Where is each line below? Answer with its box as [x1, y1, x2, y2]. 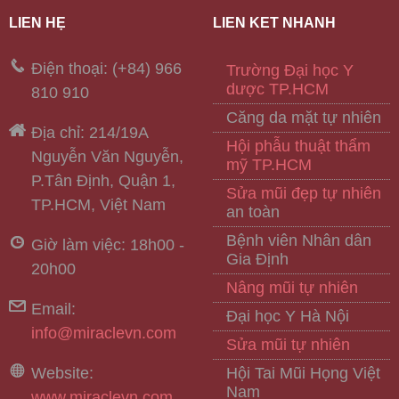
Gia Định [226, 250, 289, 269]
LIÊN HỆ [9, 15, 66, 31]
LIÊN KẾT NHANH [213, 15, 336, 31]
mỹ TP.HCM [226, 156, 312, 175]
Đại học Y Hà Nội [226, 307, 349, 326]
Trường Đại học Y [226, 61, 354, 80]
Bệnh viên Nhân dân [226, 232, 371, 250]
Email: [31, 300, 76, 319]
